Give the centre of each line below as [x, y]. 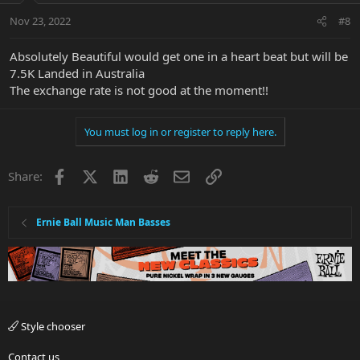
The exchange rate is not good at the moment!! [139, 90]
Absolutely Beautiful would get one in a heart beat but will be [179, 57]
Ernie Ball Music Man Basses [104, 223]
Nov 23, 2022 [40, 21]
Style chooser [52, 326]
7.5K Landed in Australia [77, 74]
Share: [25, 176]
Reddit [176, 175]
